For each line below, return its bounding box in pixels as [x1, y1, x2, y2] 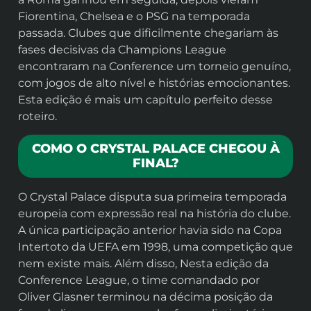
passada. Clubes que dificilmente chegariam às [18, 26, 278, 40]
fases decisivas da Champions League [18, 42, 226, 56]
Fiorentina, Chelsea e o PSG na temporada [18, 9, 250, 23]
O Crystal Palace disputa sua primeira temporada [18, 190, 287, 203]
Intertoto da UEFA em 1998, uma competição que [18, 239, 293, 253]
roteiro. [18, 109, 57, 123]
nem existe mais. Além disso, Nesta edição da [18, 256, 269, 270]
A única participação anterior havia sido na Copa [18, 223, 282, 237]
